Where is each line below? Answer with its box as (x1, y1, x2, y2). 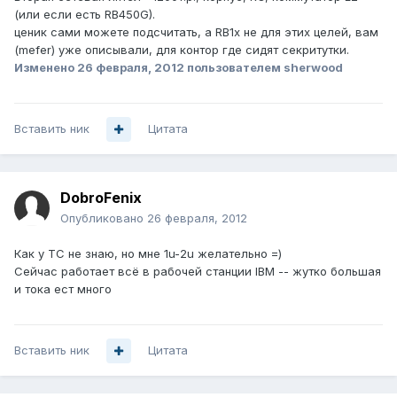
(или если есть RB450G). (14, 7, 155, 22)
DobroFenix (60, 189, 142, 207)
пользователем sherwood (184, 60, 343, 75)
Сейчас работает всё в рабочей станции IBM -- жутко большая (14, 264, 381, 279)
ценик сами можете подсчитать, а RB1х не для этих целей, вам (14, 25, 378, 40)
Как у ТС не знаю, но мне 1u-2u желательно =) (14, 246, 282, 261)
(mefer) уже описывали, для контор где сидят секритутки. (14, 43, 349, 58)
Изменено (14, 60, 77, 75)
